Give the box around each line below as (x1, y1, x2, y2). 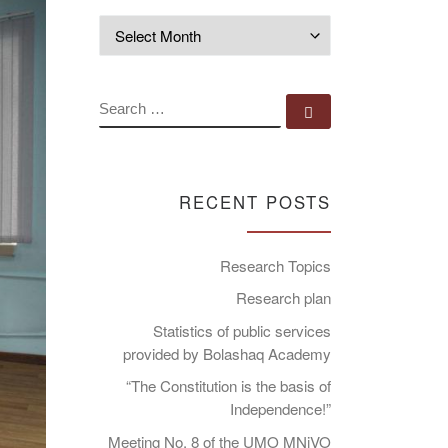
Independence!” (230, 398, 331, 420)
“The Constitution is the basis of (126, 375, 331, 397)
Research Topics (220, 254, 331, 276)
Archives (330, 19, 400, 34)
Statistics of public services (153, 319, 331, 341)
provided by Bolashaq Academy (123, 342, 331, 364)
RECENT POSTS (179, 189, 331, 214)
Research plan (236, 287, 331, 309)
